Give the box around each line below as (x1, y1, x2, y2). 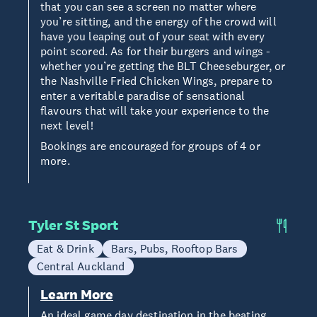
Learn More (40, 286, 113, 303)
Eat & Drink (37, 241, 94, 255)
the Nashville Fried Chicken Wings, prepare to (40, 74, 273, 88)
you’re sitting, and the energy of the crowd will (40, 14, 277, 28)
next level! (40, 118, 93, 132)
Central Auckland (37, 259, 125, 273)
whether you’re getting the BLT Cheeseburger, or (40, 59, 286, 73)
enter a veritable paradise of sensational (40, 88, 246, 103)
